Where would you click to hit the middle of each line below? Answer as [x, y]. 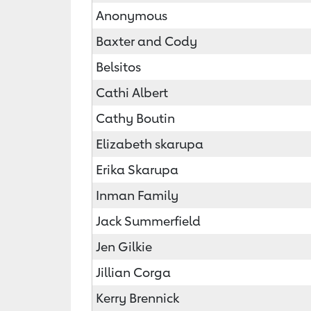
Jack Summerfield [148, 221]
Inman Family [137, 195]
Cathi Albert [132, 92]
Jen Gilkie [124, 246]
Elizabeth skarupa [150, 144]
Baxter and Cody [146, 41]
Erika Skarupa [137, 169]
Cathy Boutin [135, 118]
